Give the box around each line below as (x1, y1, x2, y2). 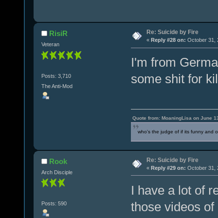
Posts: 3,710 (41, 73, 71, 79)
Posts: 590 (41, 200, 67, 207)
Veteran (41, 41, 59, 48)
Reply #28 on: (150, 37, 186, 43)
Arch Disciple (41, 169, 73, 175)
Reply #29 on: (150, 164, 186, 171)
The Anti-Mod (41, 83, 73, 90)
